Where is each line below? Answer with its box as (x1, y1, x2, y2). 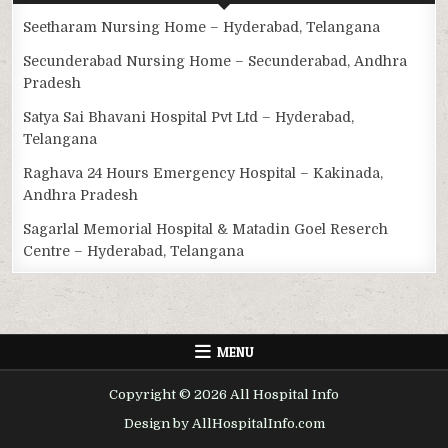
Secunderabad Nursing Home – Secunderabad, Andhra (23, 52, 408, 69)
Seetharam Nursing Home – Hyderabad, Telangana (23, 18, 381, 35)
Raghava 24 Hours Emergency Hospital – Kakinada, (23, 164, 384, 181)
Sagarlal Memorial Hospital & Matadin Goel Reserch (23, 220, 389, 237)
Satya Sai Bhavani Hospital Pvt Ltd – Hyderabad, (23, 108, 355, 125)
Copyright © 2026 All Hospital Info (109, 386, 339, 402)
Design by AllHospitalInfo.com (123, 415, 325, 431)
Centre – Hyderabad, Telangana (23, 242, 245, 259)
